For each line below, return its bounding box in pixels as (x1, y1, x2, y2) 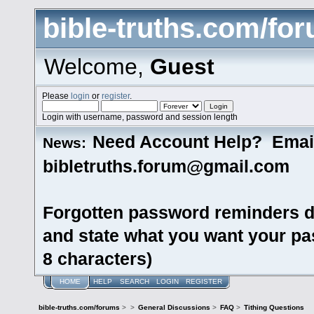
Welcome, (43, 53, 150, 79)
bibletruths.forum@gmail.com (43, 156, 305, 176)
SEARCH (119, 277, 149, 285)
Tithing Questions (244, 303, 305, 312)
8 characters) (43, 248, 153, 268)
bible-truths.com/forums (39, 303, 121, 312)
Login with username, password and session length (42, 111, 238, 121)
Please (42, 90, 71, 100)
